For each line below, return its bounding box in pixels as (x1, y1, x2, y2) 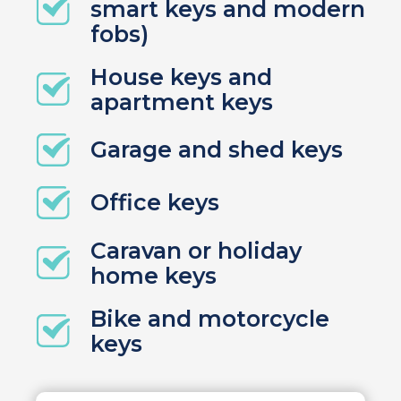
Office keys (90, 189, 219, 217)
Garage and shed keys (90, 136, 343, 164)
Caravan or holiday (90, 236, 302, 264)
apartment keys (90, 88, 273, 115)
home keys (90, 261, 217, 289)
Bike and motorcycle (90, 304, 329, 332)
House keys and (90, 63, 272, 90)
